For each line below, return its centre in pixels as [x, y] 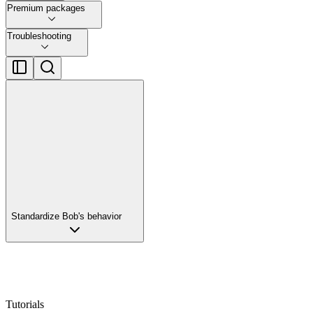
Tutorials [25, 304]
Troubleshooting [39, 36]
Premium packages [46, 8]
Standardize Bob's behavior [66, 216]
